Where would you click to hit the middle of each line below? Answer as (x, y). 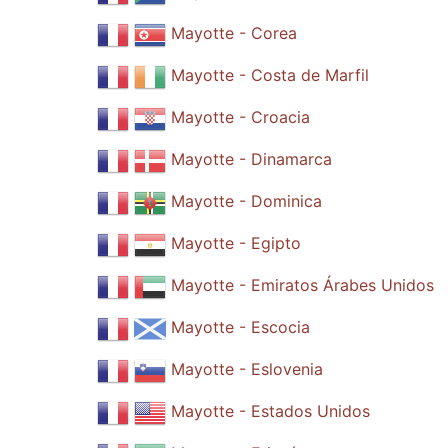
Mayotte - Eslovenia (246, 369)
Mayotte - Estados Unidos (270, 411)
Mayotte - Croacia (240, 117)
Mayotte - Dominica (246, 201)
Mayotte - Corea (233, 33)
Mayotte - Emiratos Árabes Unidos (302, 285)
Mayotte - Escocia (240, 327)
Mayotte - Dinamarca (251, 159)
